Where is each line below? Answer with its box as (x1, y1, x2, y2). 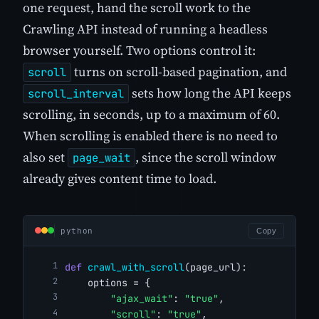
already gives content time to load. (23, 169, 216, 187)
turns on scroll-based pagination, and (71, 62, 287, 80)
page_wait (73, 150, 130, 165)
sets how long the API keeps (129, 83, 291, 102)
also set (23, 147, 68, 166)
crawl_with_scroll (88, 260, 184, 273)
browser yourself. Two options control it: (23, 41, 256, 59)
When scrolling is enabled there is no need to (23, 126, 278, 145)
